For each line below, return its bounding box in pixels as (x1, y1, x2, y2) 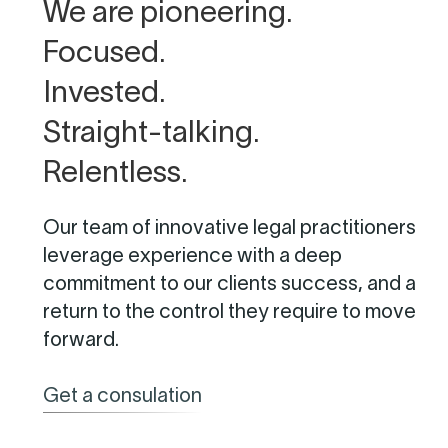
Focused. (43, 40, 167, 68)
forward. (43, 331, 120, 350)
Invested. (43, 80, 167, 108)
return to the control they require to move (43, 303, 417, 322)
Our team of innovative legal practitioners (43, 219, 417, 238)
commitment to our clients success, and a (43, 275, 417, 294)
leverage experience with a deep (43, 247, 343, 266)
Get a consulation (43, 387, 203, 406)
